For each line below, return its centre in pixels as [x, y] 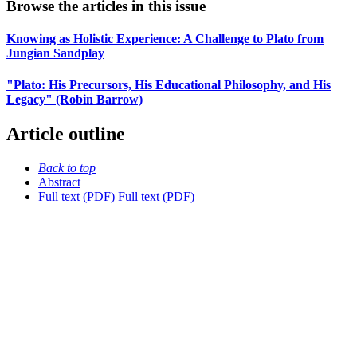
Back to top [67, 167]
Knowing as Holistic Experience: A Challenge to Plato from [165, 39]
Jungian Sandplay [55, 53]
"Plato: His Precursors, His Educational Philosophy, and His [169, 84]
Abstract [59, 182]
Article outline [66, 134]
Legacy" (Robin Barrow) [75, 99]
